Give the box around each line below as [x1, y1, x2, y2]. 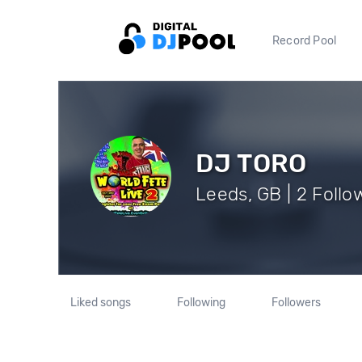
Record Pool [272, 33, 337, 48]
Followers [271, 296, 321, 309]
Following [176, 296, 225, 309]
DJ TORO [196, 147, 307, 179]
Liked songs [70, 296, 132, 309]
